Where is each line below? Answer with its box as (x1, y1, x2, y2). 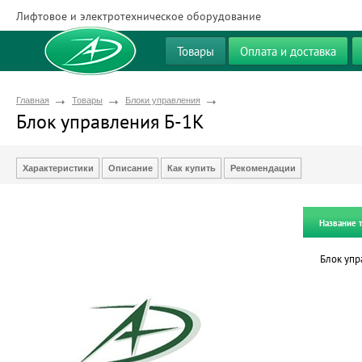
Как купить (167, 163, 216, 173)
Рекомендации (230, 163, 296, 173)
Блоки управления (125, 95, 200, 105)
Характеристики (23, 163, 94, 173)
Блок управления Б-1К (16, 109, 204, 134)
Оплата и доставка (240, 44, 336, 59)
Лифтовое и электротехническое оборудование (16, 9, 261, 23)
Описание (108, 163, 153, 173)
